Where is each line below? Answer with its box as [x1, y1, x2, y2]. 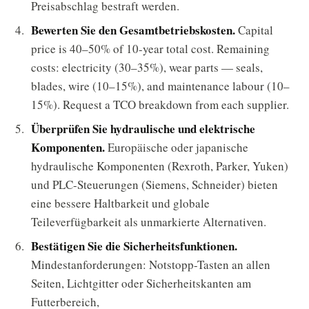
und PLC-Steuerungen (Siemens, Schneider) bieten [31, 177, 278, 192]
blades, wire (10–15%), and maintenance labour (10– [31, 78, 290, 94]
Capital [235, 22, 273, 38]
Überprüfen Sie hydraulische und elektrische [31, 120, 255, 137]
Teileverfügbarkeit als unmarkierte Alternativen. [31, 214, 266, 230]
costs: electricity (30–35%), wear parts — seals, [31, 59, 263, 75]
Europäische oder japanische [105, 139, 248, 155]
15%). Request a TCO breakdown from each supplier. [31, 97, 289, 112]
